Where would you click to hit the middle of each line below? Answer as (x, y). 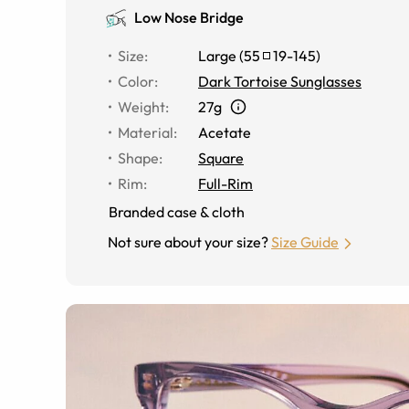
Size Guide (305, 242)
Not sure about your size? (188, 242)
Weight (142, 107)
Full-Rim (225, 184)
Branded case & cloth (177, 212)
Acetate (225, 132)
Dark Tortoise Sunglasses (280, 81)
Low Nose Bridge (189, 17)
